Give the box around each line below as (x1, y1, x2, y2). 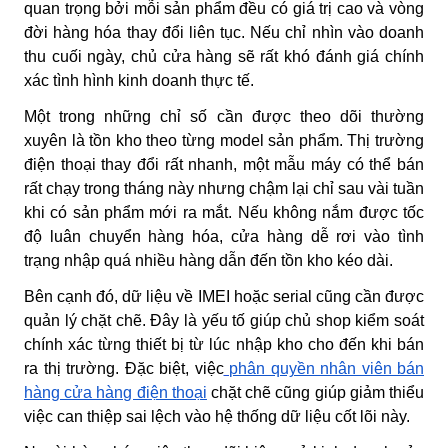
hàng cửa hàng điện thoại (24, 383, 207, 401)
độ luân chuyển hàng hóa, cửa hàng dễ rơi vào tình (24, 227, 424, 245)
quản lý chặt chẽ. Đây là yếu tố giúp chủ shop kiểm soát (24, 311, 424, 329)
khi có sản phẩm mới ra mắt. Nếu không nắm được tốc (24, 203, 424, 221)
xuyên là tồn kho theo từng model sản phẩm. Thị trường (24, 131, 424, 149)
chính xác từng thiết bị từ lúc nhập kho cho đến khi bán (24, 335, 424, 353)
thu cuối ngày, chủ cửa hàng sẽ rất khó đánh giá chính (24, 47, 424, 65)
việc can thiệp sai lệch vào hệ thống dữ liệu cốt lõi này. (24, 407, 410, 425)
